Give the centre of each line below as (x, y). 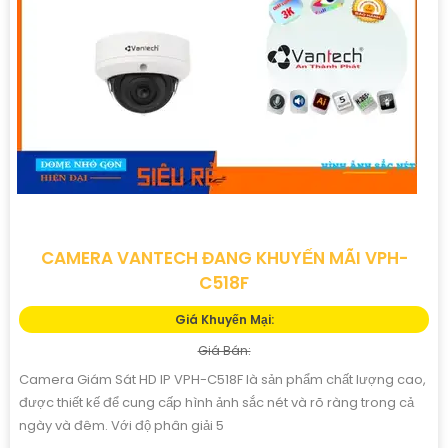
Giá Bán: (224, 350)
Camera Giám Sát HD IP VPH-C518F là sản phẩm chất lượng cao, (222, 379)
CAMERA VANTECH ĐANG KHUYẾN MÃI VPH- (224, 257)
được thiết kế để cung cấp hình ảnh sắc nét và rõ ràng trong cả (216, 402)
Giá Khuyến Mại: (224, 319)
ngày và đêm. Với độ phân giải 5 (121, 425)
